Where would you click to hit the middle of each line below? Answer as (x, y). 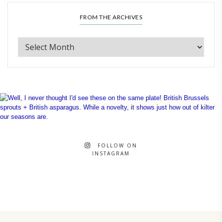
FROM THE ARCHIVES (111, 17)
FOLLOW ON (118, 145)
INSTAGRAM (111, 153)
